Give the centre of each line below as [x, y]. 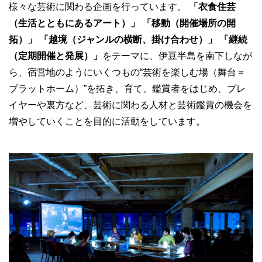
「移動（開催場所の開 [189, 23]
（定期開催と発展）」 [56, 56]
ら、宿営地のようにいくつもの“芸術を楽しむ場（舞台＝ [127, 73]
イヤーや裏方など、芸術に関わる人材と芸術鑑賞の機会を [130, 105]
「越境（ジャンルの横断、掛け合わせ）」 [128, 40]
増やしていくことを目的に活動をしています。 [107, 122]
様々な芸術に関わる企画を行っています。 [99, 7]
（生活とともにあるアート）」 [74, 23]
